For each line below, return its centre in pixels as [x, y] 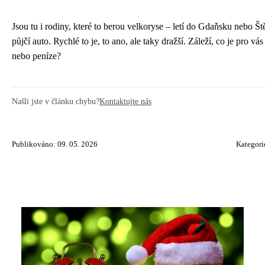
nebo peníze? [36, 56]
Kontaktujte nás [125, 101]
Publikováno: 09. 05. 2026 [55, 144]
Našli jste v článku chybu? [56, 101]
